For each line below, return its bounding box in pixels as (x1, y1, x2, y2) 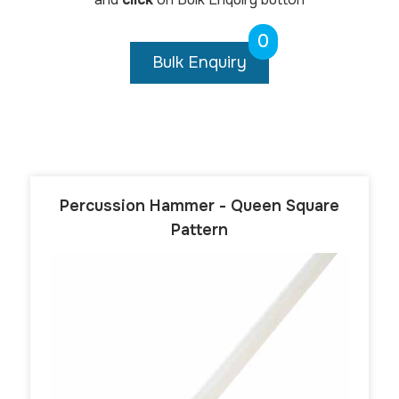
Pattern (171, 219, 228, 240)
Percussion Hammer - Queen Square (60, 195, 339, 216)
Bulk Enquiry (152, 52, 247, 72)
